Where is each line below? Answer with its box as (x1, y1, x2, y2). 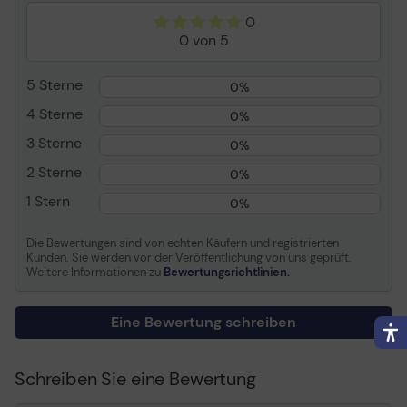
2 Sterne (26, 163, 82, 182)
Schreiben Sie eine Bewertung (15, 366, 256, 391)
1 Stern (26, 192, 70, 211)
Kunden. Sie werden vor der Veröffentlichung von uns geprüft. (26, 250, 352, 265)
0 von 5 (178, 31, 229, 50)
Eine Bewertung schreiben (111, 313, 296, 332)
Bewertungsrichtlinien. (164, 264, 290, 280)
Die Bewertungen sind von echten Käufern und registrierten (26, 235, 339, 251)
